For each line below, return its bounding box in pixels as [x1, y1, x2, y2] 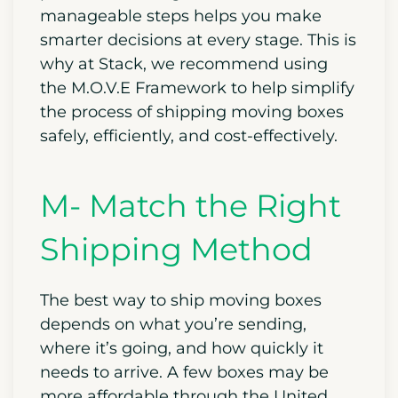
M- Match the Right [40, 186, 341, 225]
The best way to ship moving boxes [40, 290, 322, 310]
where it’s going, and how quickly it [40, 338, 323, 358]
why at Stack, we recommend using [40, 53, 328, 74]
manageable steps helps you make [40, 5, 322, 26]
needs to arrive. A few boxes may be [40, 362, 329, 382]
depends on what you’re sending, [40, 314, 306, 334]
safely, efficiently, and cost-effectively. [40, 125, 338, 146]
